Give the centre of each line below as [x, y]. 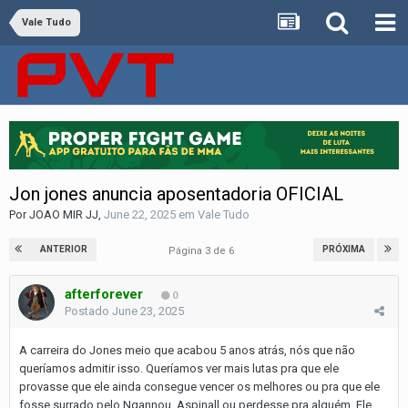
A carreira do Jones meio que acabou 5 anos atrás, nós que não [187, 350]
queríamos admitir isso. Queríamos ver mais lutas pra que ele [179, 368]
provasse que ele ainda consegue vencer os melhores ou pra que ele [199, 386]
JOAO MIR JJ [64, 214]
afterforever [104, 294]
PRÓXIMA [344, 249]
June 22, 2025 [140, 214]
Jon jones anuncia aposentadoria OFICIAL [176, 194]
